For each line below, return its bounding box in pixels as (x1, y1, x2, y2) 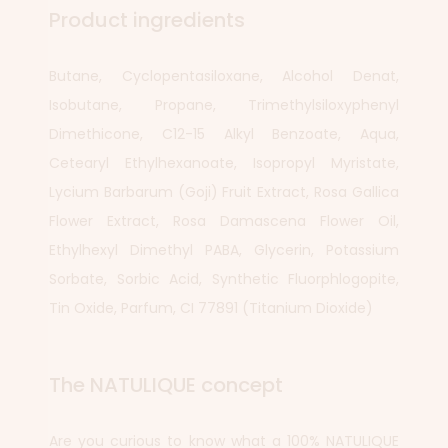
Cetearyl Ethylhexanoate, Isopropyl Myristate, (49, 153, 399, 173)
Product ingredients (49, 6, 245, 34)
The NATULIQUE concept (49, 371, 283, 399)
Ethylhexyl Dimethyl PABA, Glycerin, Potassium (49, 240, 399, 260)
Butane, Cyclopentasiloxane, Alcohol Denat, (49, 66, 399, 86)
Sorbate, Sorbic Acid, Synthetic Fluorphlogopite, (49, 269, 399, 289)
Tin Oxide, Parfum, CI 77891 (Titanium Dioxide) (49, 298, 373, 318)
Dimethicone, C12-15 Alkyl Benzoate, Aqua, (49, 124, 399, 144)
